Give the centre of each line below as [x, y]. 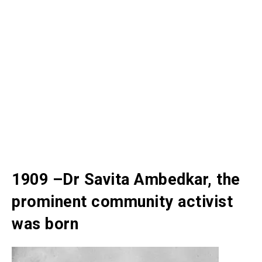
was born [45, 224]
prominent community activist [122, 201]
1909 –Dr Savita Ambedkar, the [126, 179]
